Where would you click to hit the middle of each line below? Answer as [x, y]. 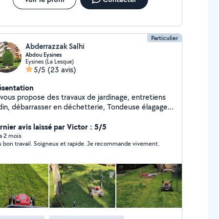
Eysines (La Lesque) [49, 61]
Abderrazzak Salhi [55, 46]
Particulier [165, 38]
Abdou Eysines [43, 55]
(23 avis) [62, 70]
